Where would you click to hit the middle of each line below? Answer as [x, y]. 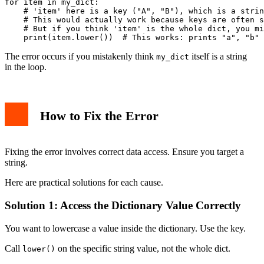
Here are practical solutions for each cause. [84, 183]
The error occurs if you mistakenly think [80, 57]
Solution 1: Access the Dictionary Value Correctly [123, 205]
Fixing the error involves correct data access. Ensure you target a [124, 152]
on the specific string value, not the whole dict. [143, 248]
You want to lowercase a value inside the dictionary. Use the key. [125, 228]
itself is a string [218, 57]
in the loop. [26, 67]
